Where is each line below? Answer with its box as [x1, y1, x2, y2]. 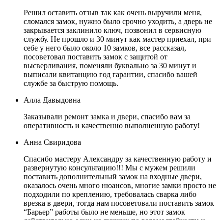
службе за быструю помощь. [24, 79, 118, 87]
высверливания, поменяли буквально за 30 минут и [24, 61, 196, 70]
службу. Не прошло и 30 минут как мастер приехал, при [24, 35, 211, 43]
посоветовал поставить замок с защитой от [24, 53, 167, 61]
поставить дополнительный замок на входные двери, [24, 172, 202, 181]
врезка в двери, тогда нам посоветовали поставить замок [24, 199, 214, 207]
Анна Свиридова [24, 138, 81, 146]
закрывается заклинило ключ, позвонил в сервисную [24, 26, 201, 34]
